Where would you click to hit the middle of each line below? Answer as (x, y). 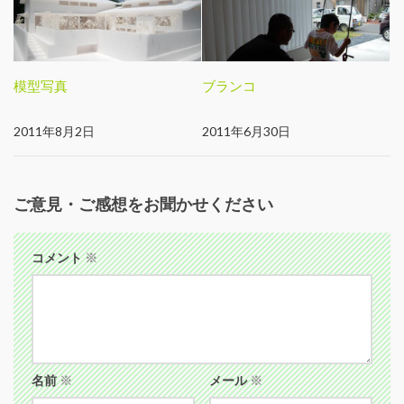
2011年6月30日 (246, 131)
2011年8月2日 (54, 131)
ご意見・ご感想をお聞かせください (143, 203)
